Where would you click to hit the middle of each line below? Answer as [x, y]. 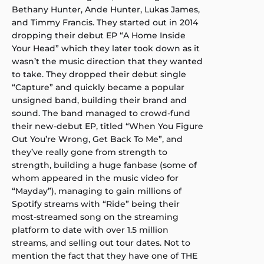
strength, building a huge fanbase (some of [104, 165]
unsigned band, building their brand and [99, 100]
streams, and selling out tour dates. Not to [101, 242]
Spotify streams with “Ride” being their [96, 204]
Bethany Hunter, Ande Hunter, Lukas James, [106, 9]
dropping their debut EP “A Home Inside [99, 35]
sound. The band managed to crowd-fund [101, 113]
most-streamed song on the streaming [95, 217]
